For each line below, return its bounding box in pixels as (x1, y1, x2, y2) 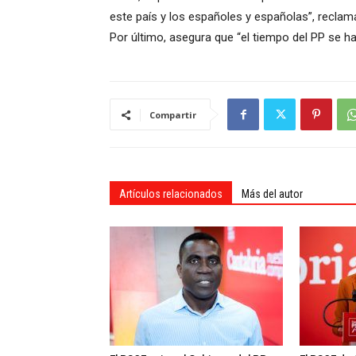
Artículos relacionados (119, 188, 222, 200)
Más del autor (242, 188, 303, 200)
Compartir (149, 109, 196, 121)
